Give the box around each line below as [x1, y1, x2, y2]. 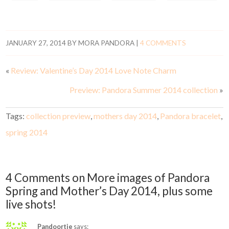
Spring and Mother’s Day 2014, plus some [6, 184, 213, 198]
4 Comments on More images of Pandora [6, 171, 210, 185]
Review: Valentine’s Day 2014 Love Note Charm [11, 65, 177, 76]
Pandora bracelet [160, 111, 221, 121]
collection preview [26, 111, 91, 121]
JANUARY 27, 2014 [6, 39, 66, 48]
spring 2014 [6, 127, 48, 138]
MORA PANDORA [78, 39, 135, 48]
